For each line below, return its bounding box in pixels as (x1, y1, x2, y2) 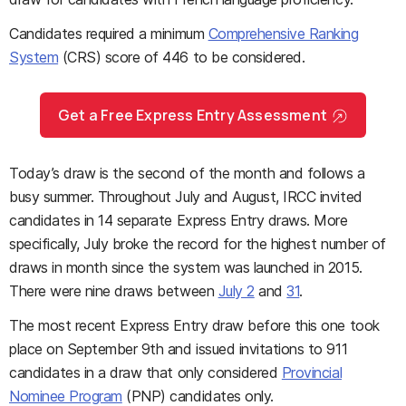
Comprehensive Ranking (208, 24, 359, 43)
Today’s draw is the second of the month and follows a (9, 164, 365, 182)
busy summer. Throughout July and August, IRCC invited (9, 188, 362, 206)
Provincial (281, 363, 343, 382)
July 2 (217, 282, 255, 300)
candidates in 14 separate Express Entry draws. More (9, 211, 348, 229)
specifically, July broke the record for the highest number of (9, 235, 386, 253)
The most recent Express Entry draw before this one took (9, 316, 380, 334)
